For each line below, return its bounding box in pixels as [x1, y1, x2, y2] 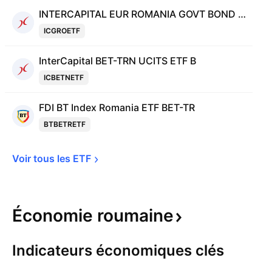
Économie [12, 205, 97, 226]
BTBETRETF [44, 120, 86, 129]
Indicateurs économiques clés [12, 242, 224, 259]
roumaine [97, 205, 174, 226]
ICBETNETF [44, 73, 84, 82]
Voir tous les [12, 152, 73, 165]
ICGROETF [44, 26, 80, 35]
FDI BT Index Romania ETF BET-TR [39, 101, 195, 114]
